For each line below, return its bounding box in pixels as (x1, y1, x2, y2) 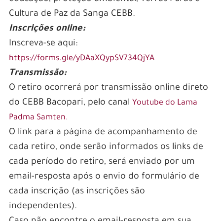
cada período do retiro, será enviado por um (8, 157, 195, 167)
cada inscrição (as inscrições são (8, 186, 145, 197)
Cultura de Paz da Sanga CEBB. (8, 9, 135, 19)
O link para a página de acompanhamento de (8, 127, 197, 138)
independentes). (8, 201, 77, 212)
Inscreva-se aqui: (8, 38, 77, 49)
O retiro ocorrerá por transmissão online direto (8, 83, 208, 93)
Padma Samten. (8, 113, 68, 122)
